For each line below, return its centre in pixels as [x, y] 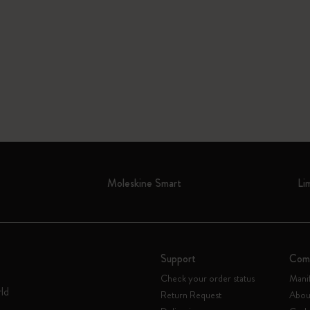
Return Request [191, 295]
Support [178, 258]
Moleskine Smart [145, 183]
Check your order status [208, 278]
